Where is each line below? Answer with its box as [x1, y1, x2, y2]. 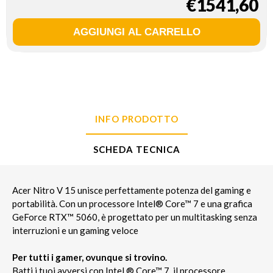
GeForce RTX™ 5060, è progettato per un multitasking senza [12, 211, 257, 223]
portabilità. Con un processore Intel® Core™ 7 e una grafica [12, 198, 252, 210]
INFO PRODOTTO [94, 113, 179, 125]
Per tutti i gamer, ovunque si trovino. [12, 252, 167, 263]
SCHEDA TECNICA [93, 144, 180, 155]
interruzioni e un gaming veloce [12, 225, 138, 236]
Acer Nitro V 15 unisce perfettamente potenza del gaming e [12, 185, 251, 196]
